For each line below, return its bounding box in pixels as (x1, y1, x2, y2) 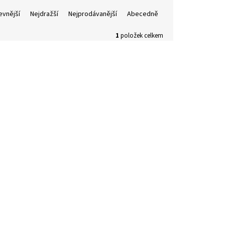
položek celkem (119, 31, 163, 41)
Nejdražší (30, 9, 58, 20)
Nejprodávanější (68, 9, 117, 20)
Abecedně (127, 9, 158, 20)
